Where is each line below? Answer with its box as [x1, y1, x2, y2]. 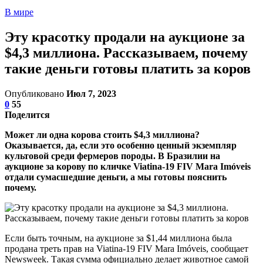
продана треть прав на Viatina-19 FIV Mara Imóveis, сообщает [5, 243, 248, 254]
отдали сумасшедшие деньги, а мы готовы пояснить [5, 171, 227, 182]
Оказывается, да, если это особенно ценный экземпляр [5, 140, 237, 150]
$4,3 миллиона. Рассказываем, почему [5, 45, 248, 60]
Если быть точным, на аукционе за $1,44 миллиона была [5, 232, 232, 243]
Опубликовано [5, 88, 66, 99]
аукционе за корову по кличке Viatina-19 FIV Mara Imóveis [5, 161, 251, 171]
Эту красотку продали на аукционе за [5, 29, 245, 45]
